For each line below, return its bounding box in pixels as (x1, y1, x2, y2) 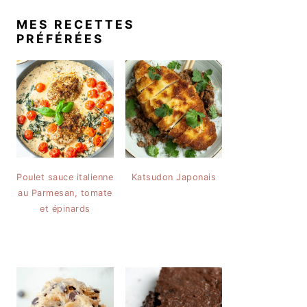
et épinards (40, 203, 90, 214)
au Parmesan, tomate (18, 187, 112, 198)
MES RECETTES (16, 17, 135, 32)
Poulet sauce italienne (16, 171, 114, 182)
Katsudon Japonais (131, 171, 216, 182)
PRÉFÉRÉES (16, 32, 104, 46)
